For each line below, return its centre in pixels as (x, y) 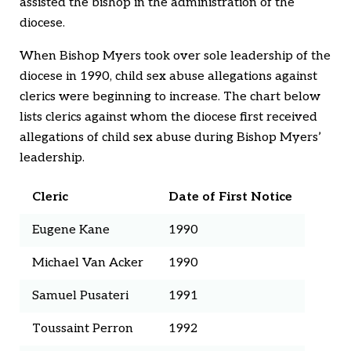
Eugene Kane (71, 230)
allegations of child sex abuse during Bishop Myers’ (170, 138)
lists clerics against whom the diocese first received (168, 118)
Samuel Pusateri (80, 296)
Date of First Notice (230, 197)
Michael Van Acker (88, 263)
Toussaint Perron (83, 329)
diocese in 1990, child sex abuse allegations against (168, 77)
